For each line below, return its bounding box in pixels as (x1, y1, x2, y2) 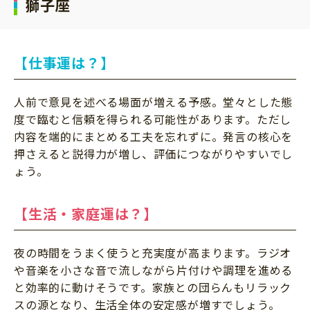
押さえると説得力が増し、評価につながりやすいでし (14, 145, 293, 162)
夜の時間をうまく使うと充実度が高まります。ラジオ (14, 244, 292, 261)
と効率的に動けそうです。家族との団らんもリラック (14, 278, 292, 295)
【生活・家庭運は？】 (14, 203, 158, 224)
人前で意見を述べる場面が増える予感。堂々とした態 (14, 93, 293, 110)
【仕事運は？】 (14, 52, 115, 73)
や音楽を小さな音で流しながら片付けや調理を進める (14, 261, 293, 278)
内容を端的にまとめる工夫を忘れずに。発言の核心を (14, 127, 293, 145)
